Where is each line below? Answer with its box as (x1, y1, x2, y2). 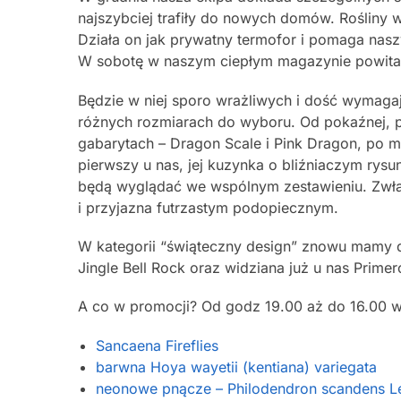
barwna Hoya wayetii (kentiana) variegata (96, 357, 377, 376)
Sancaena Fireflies (96, 336, 218, 354)
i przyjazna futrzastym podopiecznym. (78, 198, 338, 217)
